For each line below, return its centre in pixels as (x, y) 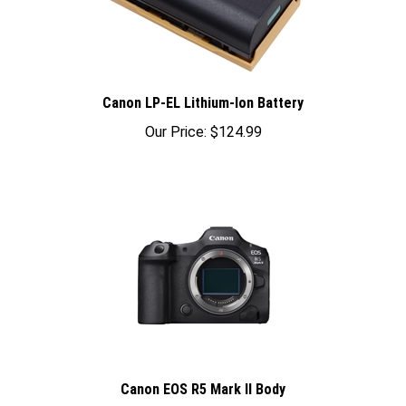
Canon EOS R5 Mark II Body (203, 375)
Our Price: (175, 117)
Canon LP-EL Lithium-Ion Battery (203, 88)
